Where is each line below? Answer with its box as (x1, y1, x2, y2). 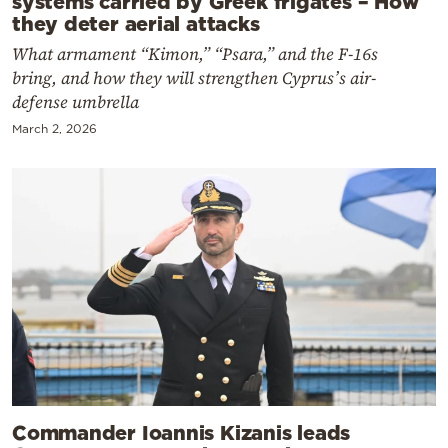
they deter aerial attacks (12, 12, 260, 35)
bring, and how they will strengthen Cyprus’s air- (12, 66, 376, 91)
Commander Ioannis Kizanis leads (12, 421, 351, 444)
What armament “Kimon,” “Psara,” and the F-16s (12, 42, 378, 67)
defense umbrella (12, 90, 139, 115)
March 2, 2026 (12, 122, 97, 136)
